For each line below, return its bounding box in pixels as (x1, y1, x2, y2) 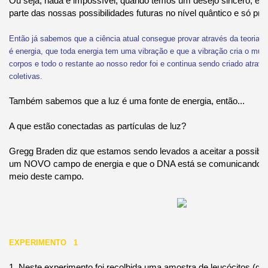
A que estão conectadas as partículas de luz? (8, 120, 186, 131)
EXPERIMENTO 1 (8, 237, 78, 247)
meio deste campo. (8, 170, 84, 181)
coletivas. (8, 71, 42, 81)
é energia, (8, 46, 43, 56)
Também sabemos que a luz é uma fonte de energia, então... (8, 95, 245, 106)
